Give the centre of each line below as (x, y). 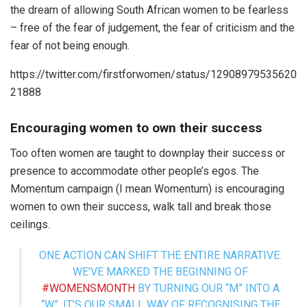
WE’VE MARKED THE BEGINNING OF (160, 271)
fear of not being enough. (70, 45)
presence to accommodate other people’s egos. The (135, 171)
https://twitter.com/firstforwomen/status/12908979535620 (153, 74)
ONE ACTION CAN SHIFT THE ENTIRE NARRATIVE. (160, 255)
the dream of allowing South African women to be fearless (149, 10)
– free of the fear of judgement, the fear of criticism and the (152, 27)
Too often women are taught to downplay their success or (148, 153)
